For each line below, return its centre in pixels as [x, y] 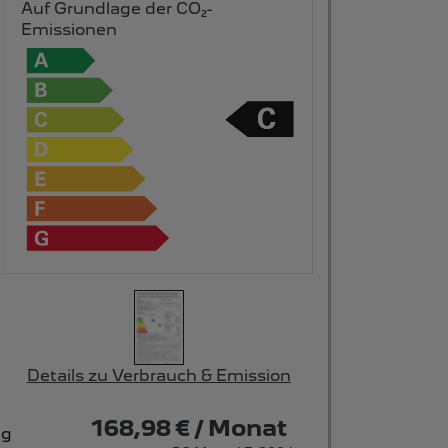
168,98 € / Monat [188, 427]
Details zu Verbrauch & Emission [158, 375]
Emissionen [69, 29]
